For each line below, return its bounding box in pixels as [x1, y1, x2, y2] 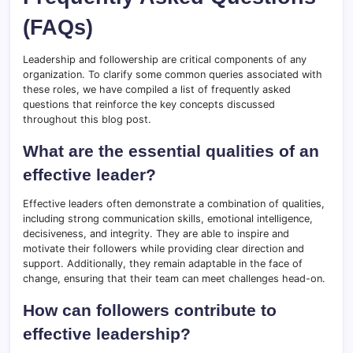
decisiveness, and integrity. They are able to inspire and [23, 228, 289, 240]
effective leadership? [23, 325, 191, 344]
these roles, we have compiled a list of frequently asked [23, 84, 291, 96]
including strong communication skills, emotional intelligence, [23, 213, 313, 225]
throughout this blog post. [23, 113, 151, 126]
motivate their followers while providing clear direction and [23, 243, 304, 255]
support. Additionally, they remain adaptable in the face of [23, 258, 303, 270]
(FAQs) [23, 15, 93, 40]
